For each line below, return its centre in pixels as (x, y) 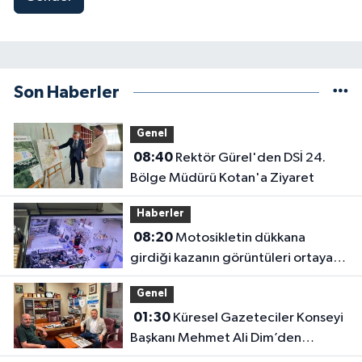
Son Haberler (67, 92)
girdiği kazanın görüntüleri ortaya (231, 258)
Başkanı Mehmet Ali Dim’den (215, 338)
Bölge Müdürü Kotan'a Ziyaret (222, 178)
